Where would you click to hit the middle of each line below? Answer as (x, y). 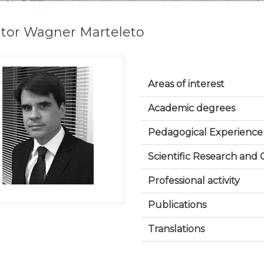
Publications (177, 205)
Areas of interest (186, 84)
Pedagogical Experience (205, 132)
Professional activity (194, 181)
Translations (176, 229)
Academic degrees (191, 108)
